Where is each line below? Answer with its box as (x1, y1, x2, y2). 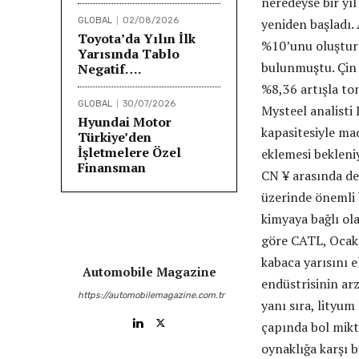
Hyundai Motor (78, 112, 171, 131)
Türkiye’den (78, 127, 151, 146)
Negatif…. (78, 59, 141, 78)
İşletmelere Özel (78, 143, 181, 161)
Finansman (78, 158, 146, 176)
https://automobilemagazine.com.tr (78, 289, 224, 301)
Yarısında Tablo (78, 44, 179, 63)
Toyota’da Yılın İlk (78, 29, 196, 47)
